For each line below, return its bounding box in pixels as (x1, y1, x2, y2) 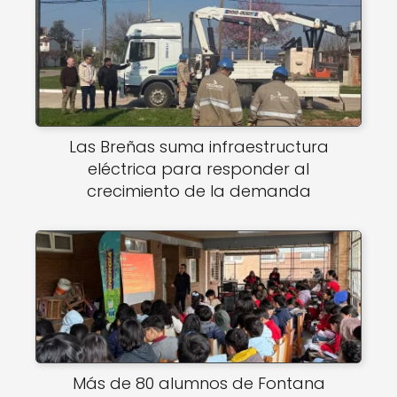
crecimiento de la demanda (86, 180, 311, 202)
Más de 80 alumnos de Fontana (72, 372, 325, 394)
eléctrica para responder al (88, 158, 309, 180)
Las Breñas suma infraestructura (68, 136, 329, 158)
